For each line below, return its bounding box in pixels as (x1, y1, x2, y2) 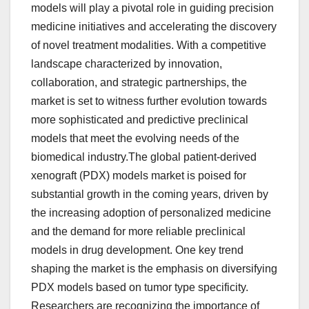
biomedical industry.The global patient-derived (31, 151, 257, 163)
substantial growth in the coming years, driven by (31, 188, 268, 201)
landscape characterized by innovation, (31, 58, 222, 70)
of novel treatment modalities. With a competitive (31, 39, 266, 52)
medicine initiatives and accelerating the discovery (31, 21, 277, 33)
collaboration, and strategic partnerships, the (31, 77, 247, 89)
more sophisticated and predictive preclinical (31, 114, 248, 126)
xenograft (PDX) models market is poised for (31, 170, 246, 182)
